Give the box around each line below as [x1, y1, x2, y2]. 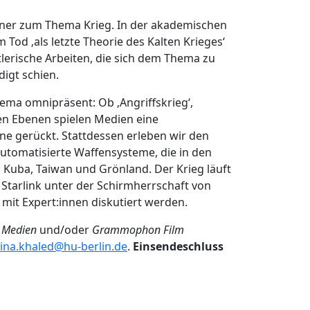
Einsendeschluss [133, 239, 224, 254]
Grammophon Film [92, 222, 184, 237]
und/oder [37, 222, 92, 237]
